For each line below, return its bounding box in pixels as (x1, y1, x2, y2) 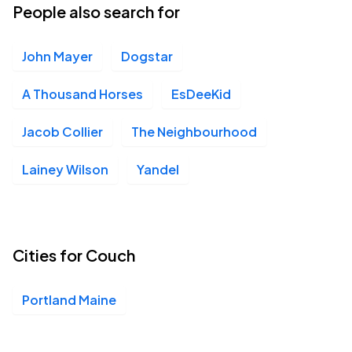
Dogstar (121, 48, 173, 64)
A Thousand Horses (22, 86, 143, 102)
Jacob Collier (22, 123, 103, 140)
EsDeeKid (171, 86, 231, 102)
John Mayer (22, 48, 93, 64)
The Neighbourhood (131, 123, 257, 140)
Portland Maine (22, 291, 116, 308)
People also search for (13, 2, 180, 21)
